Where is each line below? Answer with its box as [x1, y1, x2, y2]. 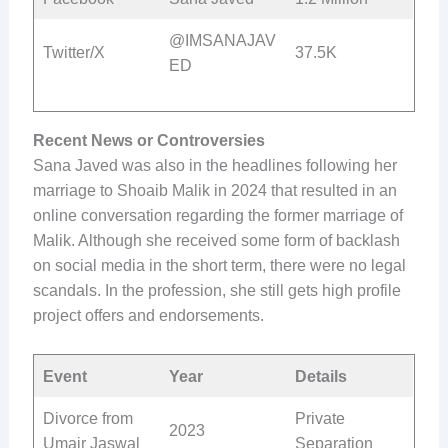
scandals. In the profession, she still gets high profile [32, 282, 401, 300]
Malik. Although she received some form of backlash [32, 232, 400, 250]
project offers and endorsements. [32, 307, 264, 325]
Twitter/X [42, 44, 105, 62]
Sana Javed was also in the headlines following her [32, 157, 397, 175]
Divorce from [42, 409, 133, 427]
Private [294, 409, 345, 427]
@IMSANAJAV [168, 32, 276, 50]
